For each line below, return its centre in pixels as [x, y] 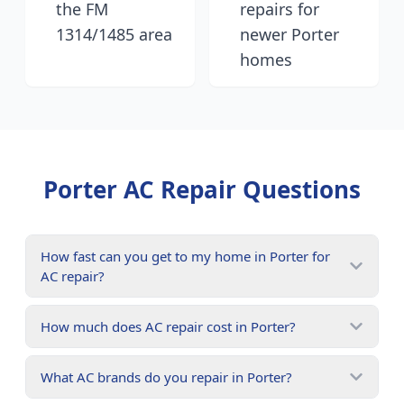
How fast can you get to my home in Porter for [185, 256]
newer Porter [289, 34]
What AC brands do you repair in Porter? [166, 377]
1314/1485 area [114, 34]
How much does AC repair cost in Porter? [168, 326]
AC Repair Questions [239, 189]
